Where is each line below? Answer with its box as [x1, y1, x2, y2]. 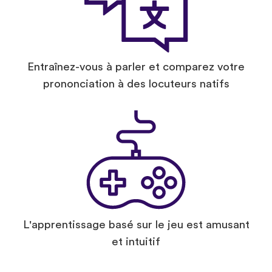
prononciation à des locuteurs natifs [42, 78, 229, 90]
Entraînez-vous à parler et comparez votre [27, 61, 245, 73]
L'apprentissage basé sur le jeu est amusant [22, 219, 250, 231]
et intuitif [112, 236, 160, 248]
